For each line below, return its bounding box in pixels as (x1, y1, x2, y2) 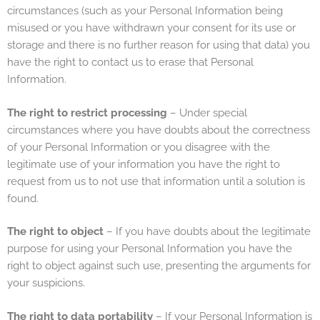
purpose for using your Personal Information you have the (7, 242, 292, 256)
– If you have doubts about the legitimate (104, 225, 311, 239)
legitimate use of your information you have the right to (7, 157, 280, 171)
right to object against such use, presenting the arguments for (7, 259, 311, 273)
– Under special (170, 106, 247, 119)
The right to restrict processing (7, 106, 170, 119)
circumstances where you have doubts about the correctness (7, 123, 310, 136)
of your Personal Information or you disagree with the (7, 140, 270, 154)
